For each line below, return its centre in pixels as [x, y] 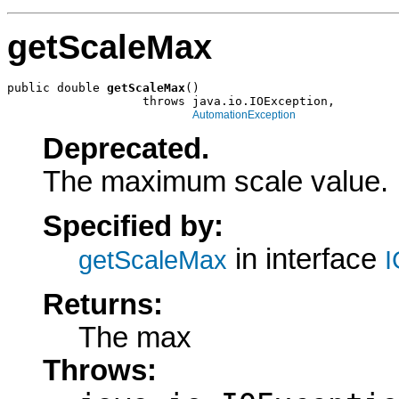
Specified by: [133, 227]
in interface [306, 260]
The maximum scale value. [216, 181]
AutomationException [244, 114]
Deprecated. [126, 148]
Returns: [103, 304]
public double [57, 87]
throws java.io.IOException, [171, 101]
